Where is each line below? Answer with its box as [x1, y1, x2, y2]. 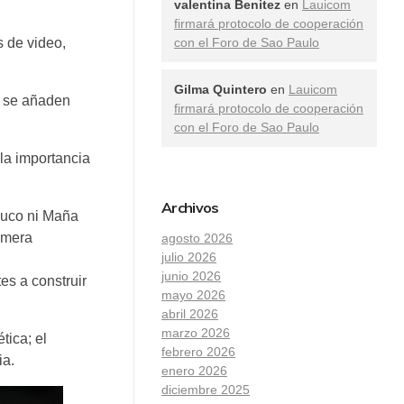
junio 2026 [161, 268, 221, 283]
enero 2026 [161, 363, 227, 378]
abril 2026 [161, 306, 218, 321]
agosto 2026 [161, 230, 233, 245]
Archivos [161, 197, 219, 216]
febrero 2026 [161, 344, 235, 359]
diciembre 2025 [161, 381, 250, 397]
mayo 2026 [161, 287, 225, 302]
